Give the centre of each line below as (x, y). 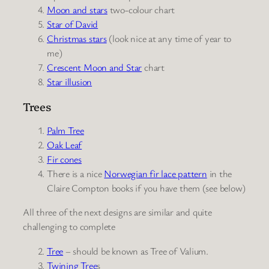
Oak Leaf (65, 145)
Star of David (73, 24)
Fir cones (65, 159)
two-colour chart (142, 10)
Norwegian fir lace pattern (156, 174)
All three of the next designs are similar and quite (117, 212)
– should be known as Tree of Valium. (136, 251)
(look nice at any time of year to (169, 39)
